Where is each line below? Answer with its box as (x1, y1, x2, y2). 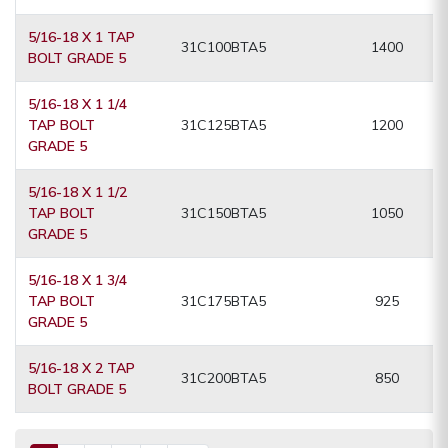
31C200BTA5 (181, 369, 266, 388)
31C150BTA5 (181, 204, 266, 223)
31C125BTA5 (181, 116, 266, 135)
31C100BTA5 (181, 38, 266, 57)
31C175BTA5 (181, 292, 266, 311)
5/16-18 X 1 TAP (28, 28, 135, 47)
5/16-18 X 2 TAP (28, 359, 135, 378)
